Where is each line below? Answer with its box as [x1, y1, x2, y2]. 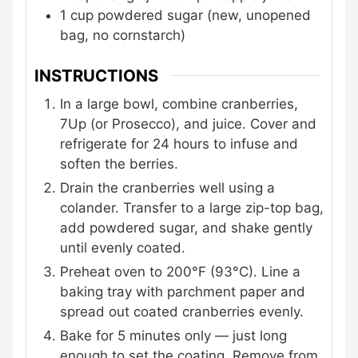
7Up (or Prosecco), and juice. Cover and [60, 115, 316, 132]
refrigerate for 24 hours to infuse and [60, 135, 298, 152]
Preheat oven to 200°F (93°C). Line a [60, 263, 300, 280]
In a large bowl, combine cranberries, [60, 95, 298, 112]
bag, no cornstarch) [60, 27, 185, 44]
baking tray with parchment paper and [60, 283, 305, 300]
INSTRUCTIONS [34, 65, 158, 86]
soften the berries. [60, 155, 178, 172]
